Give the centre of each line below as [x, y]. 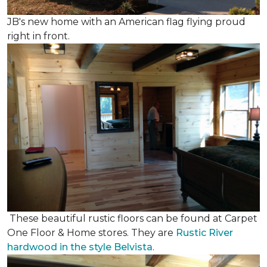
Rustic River [204, 233]
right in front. [38, 36]
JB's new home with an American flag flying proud [126, 21]
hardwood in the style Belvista [80, 247]
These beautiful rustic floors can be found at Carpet [132, 219]
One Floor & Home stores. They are [91, 233]
